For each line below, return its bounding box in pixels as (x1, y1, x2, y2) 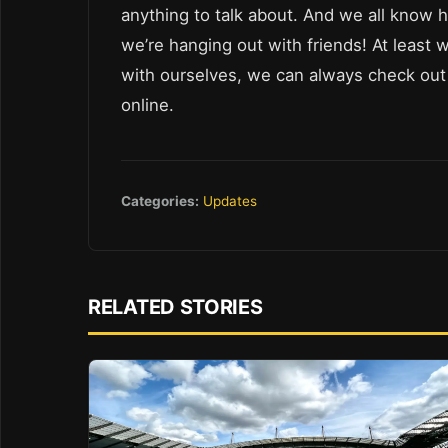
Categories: (121, 192, 199, 209)
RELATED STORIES (88, 294, 263, 319)
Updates (203, 192, 257, 209)
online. (121, 95, 174, 116)
